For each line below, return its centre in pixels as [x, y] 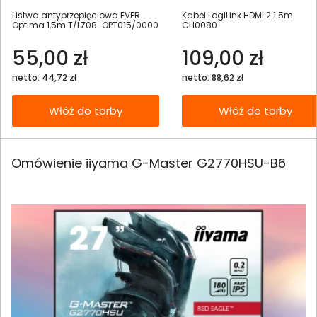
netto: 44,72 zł [44, 77]
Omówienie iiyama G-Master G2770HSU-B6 [149, 163]
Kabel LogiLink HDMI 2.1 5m [237, 15]
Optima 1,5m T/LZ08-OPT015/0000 [85, 25]
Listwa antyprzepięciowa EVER [76, 15]
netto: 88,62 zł [213, 77]
